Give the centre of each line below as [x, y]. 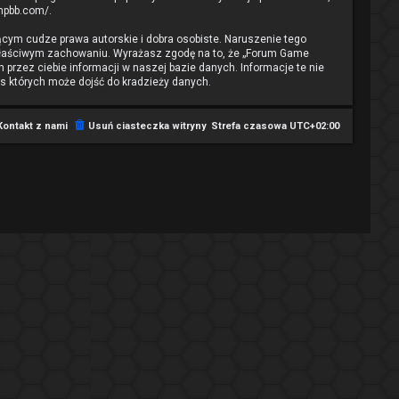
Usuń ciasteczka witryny [147, 126]
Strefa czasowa [250, 126]
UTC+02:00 [314, 126]
